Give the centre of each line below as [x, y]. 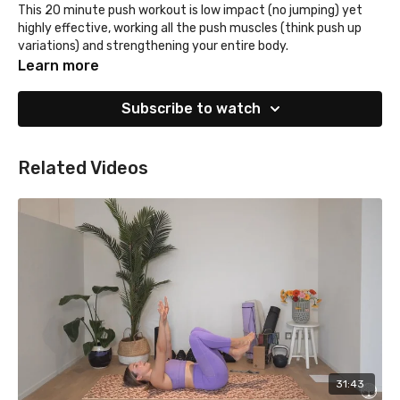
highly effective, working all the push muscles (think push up [190, 28]
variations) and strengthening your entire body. [153, 46]
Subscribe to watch [191, 108]
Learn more [58, 65]
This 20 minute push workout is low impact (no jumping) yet [190, 10]
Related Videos [83, 167]
